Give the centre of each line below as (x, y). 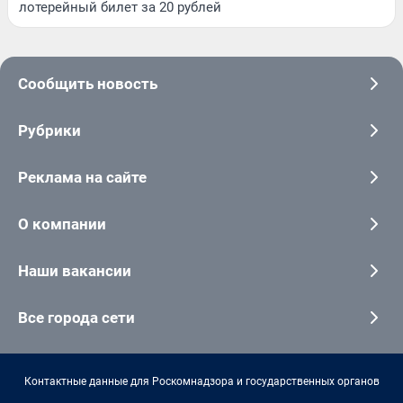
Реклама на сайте (82, 178)
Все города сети (76, 318)
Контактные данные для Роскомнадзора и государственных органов (201, 382)
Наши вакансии (75, 271)
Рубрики (49, 131)
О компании (62, 224)
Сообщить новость (88, 84)
